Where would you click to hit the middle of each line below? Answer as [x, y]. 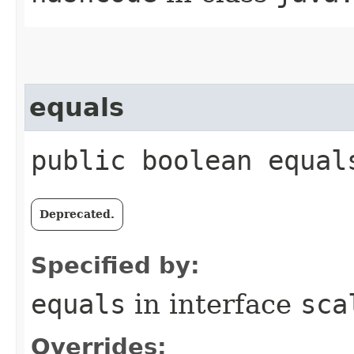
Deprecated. [77, 214]
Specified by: [115, 265]
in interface [213, 304]
